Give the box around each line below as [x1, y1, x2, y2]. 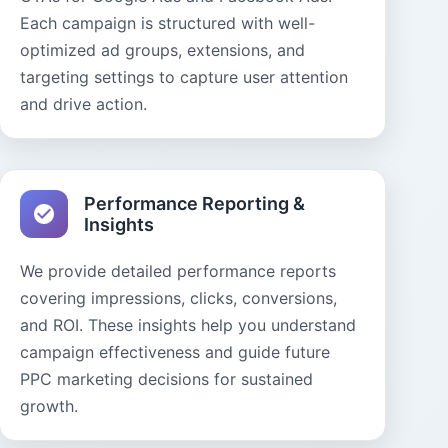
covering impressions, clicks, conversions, [20, 288, 338, 308]
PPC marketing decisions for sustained [20, 369, 314, 389]
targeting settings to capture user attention [20, 67, 349, 87]
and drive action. [20, 94, 148, 114]
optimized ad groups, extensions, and [20, 40, 306, 60]
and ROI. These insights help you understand [20, 315, 357, 335]
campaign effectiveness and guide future [20, 342, 331, 362]
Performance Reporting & [84, 193, 306, 214]
